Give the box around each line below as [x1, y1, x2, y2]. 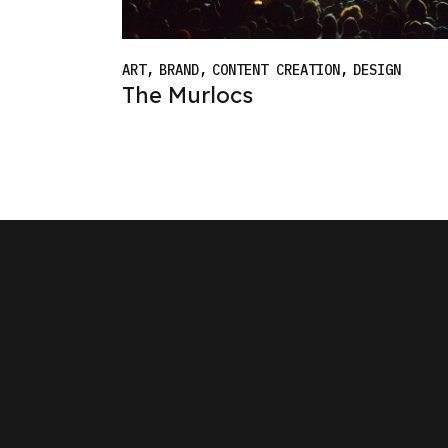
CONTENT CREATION [212, 60, 340, 79]
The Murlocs [122, 81, 253, 110]
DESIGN [353, 60, 401, 79]
